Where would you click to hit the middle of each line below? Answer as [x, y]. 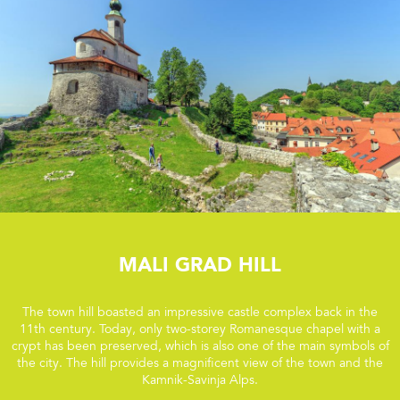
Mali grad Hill [200, 264]
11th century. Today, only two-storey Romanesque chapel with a [200, 330]
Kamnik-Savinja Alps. [200, 381]
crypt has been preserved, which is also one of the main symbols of [200, 347]
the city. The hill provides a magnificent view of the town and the [200, 364]
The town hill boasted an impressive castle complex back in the [200, 313]
